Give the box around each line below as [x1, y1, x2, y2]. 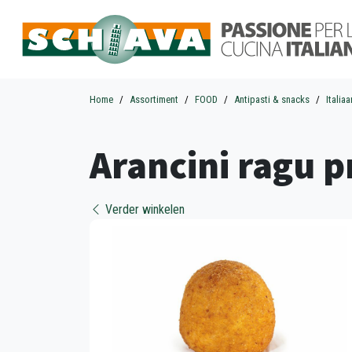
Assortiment [130, 93, 178, 105]
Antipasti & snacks [234, 93, 310, 105]
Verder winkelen [102, 202, 185, 217]
